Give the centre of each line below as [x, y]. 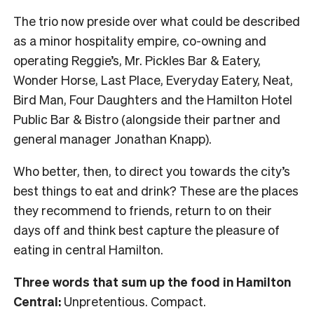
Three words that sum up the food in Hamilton [152, 282]
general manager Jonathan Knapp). [112, 139]
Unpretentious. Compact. [134, 301]
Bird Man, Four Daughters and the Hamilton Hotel [153, 100]
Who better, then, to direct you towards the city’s [152, 171]
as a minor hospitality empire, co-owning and [140, 41]
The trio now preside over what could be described [157, 21]
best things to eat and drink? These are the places [156, 191]
